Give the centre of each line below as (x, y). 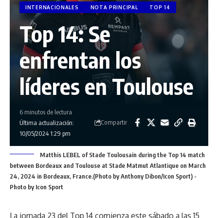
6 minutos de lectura (46, 112)
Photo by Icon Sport (36, 187)
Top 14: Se (65, 33)
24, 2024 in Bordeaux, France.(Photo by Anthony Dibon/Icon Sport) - (103, 176)
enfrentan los (80, 60)
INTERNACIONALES (52, 7)
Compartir (114, 122)
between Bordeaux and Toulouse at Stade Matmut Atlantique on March (108, 165)
